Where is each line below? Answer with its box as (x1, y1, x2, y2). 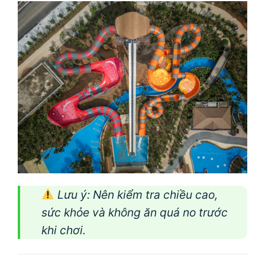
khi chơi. (41, 222, 86, 237)
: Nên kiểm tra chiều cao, (86, 187, 218, 202)
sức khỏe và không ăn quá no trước (41, 205, 228, 219)
